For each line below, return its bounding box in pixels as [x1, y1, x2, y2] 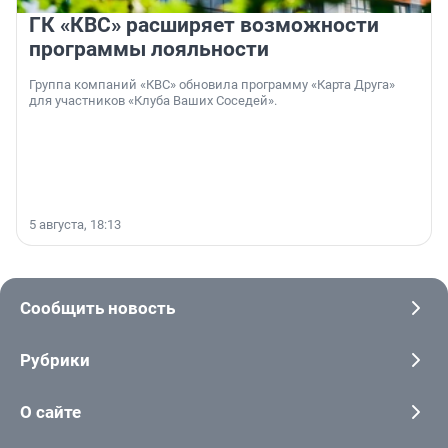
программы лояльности [29, 37, 269, 62]
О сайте [20, 402, 81, 423]
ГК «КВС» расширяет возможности [29, 13, 379, 38]
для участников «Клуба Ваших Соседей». [29, 93, 277, 109]
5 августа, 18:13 [29, 217, 121, 233]
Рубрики [20, 350, 90, 371]
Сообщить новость [20, 298, 175, 319]
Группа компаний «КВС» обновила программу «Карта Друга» [29, 77, 395, 93]
